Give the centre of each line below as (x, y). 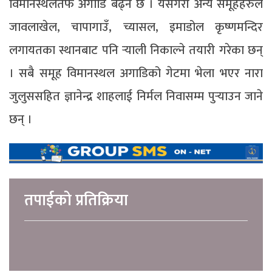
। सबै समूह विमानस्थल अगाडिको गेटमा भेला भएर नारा (136, 73)
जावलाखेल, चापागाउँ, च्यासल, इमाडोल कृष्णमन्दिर (136, 27)
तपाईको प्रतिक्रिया (76, 200)
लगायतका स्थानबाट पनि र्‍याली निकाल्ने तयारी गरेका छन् (136, 50)
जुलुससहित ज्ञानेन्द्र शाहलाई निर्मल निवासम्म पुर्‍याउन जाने (136, 96)
